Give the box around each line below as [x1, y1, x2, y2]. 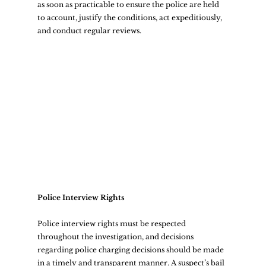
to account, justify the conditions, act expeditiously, [37, 12, 224, 22]
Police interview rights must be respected [37, 218, 188, 228]
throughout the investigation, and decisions [37, 232, 195, 241]
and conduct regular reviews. [37, 26, 145, 35]
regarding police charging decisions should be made [37, 245, 226, 254]
